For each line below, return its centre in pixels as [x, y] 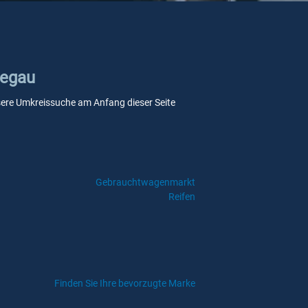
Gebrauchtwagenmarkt [145, 182]
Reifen [181, 197]
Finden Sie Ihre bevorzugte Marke [125, 283]
